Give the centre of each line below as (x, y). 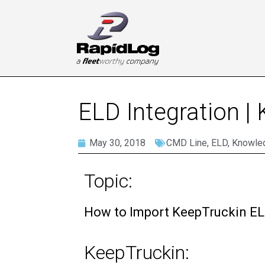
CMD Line (187, 143)
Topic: (108, 181)
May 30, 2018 (117, 143)
